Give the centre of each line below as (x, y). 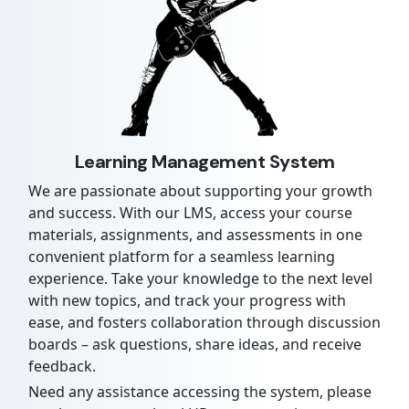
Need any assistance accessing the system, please (200, 392)
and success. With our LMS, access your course (190, 213)
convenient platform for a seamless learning (182, 257)
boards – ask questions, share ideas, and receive (195, 345)
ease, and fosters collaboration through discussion (204, 323)
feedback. (62, 367)
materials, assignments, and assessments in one (195, 235)
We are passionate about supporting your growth (200, 191)
